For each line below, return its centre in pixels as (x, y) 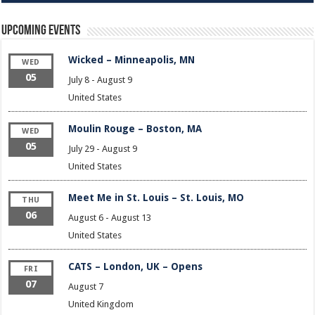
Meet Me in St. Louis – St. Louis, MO (156, 197)
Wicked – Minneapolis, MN (131, 59)
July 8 (78, 79)
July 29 (81, 148)
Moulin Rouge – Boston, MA (135, 128)
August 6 (85, 217)
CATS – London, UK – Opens (135, 266)
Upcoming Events (41, 31)
